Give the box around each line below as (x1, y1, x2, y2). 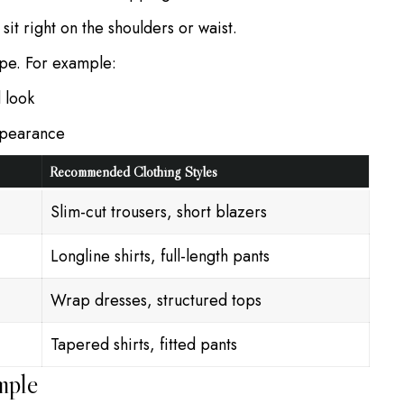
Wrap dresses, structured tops (50, 288, 262, 312)
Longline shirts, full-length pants (50, 243, 270, 268)
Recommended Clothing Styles (50, 161, 217, 180)
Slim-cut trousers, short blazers (50, 199, 267, 224)
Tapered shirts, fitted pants (50, 332, 237, 356)
